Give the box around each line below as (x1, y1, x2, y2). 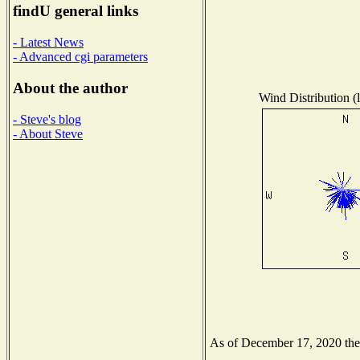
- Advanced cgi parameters (13, 50, 148, 64)
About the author (13, 79, 128, 96)
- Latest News (13, 35, 84, 50)
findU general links (13, 2, 138, 20)
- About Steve (13, 126, 83, 141)
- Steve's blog (13, 112, 81, 126)
